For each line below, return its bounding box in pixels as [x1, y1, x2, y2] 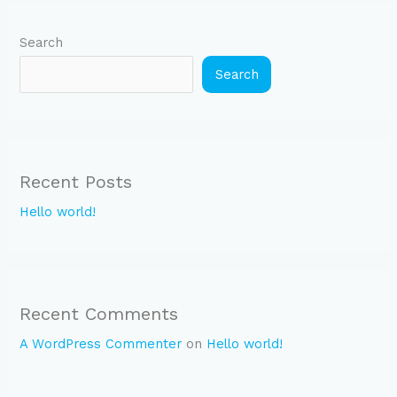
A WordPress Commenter [19, 336, 183, 353]
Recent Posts [19, 170, 133, 192]
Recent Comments [19, 303, 179, 325]
